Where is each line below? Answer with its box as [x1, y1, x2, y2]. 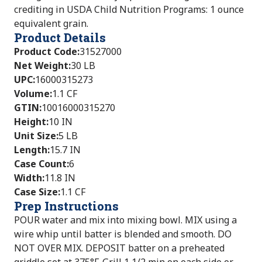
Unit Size [14, 129, 56, 142]
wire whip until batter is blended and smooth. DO [14, 227, 232, 240]
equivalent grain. [14, 17, 88, 30]
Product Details [14, 30, 106, 45]
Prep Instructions [14, 198, 119, 213]
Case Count [14, 157, 67, 170]
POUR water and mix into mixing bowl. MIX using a [14, 213, 237, 226]
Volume [14, 87, 50, 100]
